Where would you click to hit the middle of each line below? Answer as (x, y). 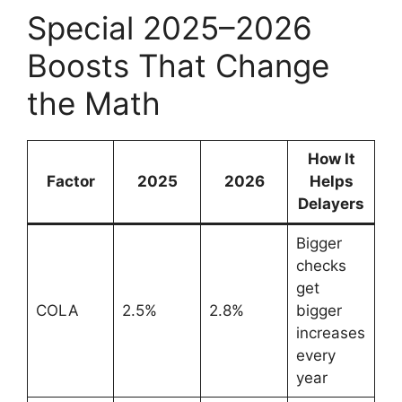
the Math (94, 103)
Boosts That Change (178, 65)
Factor (70, 181)
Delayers (331, 203)
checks (321, 265)
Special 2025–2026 (170, 27)
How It (331, 158)
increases (330, 332)
